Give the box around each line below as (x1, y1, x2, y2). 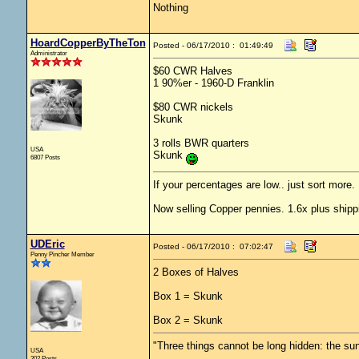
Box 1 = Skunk (152, 290, 223, 302)
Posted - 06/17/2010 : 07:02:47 (152, 242, 273, 251)
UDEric (30, 238, 65, 250)
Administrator (30, 49, 67, 57)
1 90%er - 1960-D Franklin (152, 77, 274, 89)
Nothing (152, 2, 188, 14)
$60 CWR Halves (152, 65, 232, 77)
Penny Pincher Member (30, 250, 95, 258)
